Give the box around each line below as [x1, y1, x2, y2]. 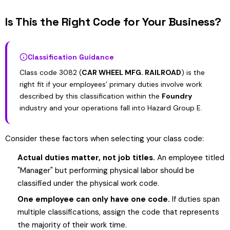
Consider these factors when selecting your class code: [5, 133, 204, 144]
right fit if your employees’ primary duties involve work [20, 80, 202, 89]
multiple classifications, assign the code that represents [17, 207, 219, 217]
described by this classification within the [20, 91, 162, 101]
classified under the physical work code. [17, 178, 159, 188]
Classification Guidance [28, 52, 114, 62]
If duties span [170, 194, 220, 204]
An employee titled [155, 152, 224, 163]
